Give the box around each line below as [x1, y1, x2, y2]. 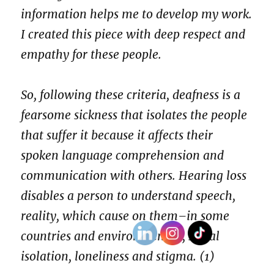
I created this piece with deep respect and [21, 27, 246, 42]
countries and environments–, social [21, 229, 220, 244]
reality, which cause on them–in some [21, 209, 230, 224]
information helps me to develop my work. [21, 7, 253, 22]
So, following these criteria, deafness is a [21, 87, 241, 103]
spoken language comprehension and [21, 148, 224, 163]
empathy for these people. [21, 47, 162, 62]
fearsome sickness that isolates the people [21, 108, 248, 123]
